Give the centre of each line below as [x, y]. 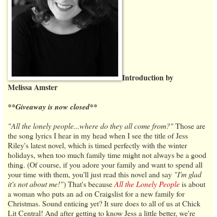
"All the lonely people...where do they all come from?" [91, 125]
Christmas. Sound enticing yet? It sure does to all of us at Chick [104, 203]
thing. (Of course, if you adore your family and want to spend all [105, 164]
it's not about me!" [36, 184]
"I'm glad [188, 174]
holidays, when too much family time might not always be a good [107, 155]
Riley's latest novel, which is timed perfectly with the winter [97, 145]
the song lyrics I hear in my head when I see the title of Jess [98, 135]
